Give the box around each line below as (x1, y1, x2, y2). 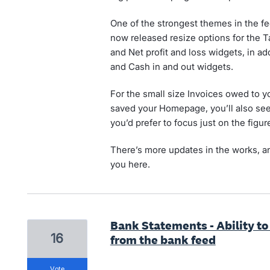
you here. (110, 158, 150, 170)
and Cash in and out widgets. (110, 60, 233, 72)
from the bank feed (110, 231, 216, 248)
